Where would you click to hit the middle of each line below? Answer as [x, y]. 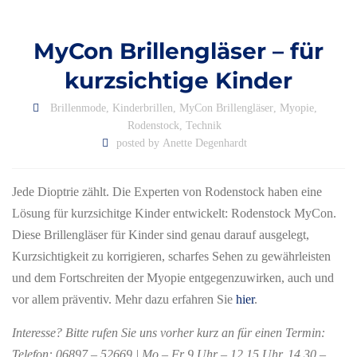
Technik [204, 126]
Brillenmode [78, 108]
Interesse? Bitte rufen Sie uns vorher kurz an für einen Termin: [170, 333]
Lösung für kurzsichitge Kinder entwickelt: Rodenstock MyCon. [174, 213]
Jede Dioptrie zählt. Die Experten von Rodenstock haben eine [167, 192]
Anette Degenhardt [205, 143]
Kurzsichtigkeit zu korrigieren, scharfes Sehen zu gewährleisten [171, 256]
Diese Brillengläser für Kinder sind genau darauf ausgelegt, [161, 235]
